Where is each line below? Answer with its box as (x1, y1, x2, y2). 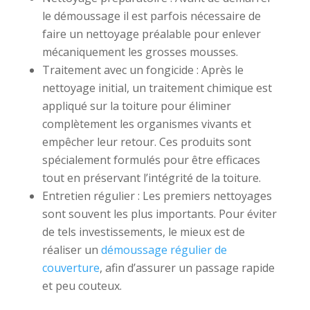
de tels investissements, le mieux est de (42, 224, 245, 239)
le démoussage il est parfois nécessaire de (42, 8, 261, 24)
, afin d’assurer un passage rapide (99, 259, 275, 275)
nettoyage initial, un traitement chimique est (42, 80, 272, 95)
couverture (42, 259, 100, 275)
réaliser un (42, 241, 101, 257)
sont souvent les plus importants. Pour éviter (42, 206, 277, 221)
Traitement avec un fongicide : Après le (42, 62, 244, 77)
